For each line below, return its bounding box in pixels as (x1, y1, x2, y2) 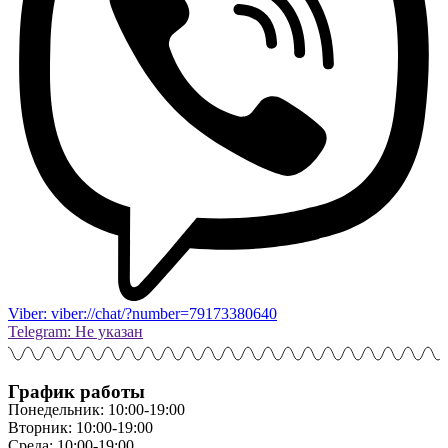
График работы (8, 380, 145, 402)
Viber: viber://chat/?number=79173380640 (8, 304, 277, 322)
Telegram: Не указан (8, 322, 143, 340)
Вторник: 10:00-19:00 (8, 418, 153, 436)
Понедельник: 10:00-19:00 (8, 400, 185, 418)
